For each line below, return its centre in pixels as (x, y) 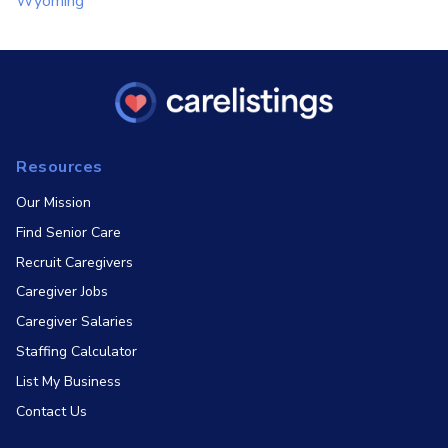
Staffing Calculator (76, 351)
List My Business (68, 381)
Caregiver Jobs (62, 292)
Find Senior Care (68, 232)
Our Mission (53, 202)
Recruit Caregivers (74, 262)
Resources (59, 167)
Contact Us (51, 411)
